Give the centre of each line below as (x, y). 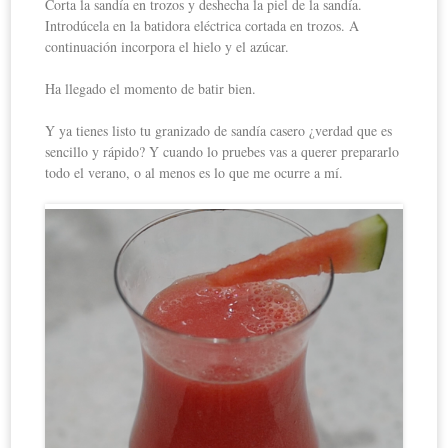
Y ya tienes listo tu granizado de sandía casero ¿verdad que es (219, 131)
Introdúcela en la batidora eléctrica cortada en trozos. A (202, 26)
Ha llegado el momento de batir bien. (151, 89)
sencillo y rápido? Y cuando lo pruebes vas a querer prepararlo (222, 152)
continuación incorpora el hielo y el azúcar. (167, 47)
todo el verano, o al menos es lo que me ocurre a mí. (194, 173)
